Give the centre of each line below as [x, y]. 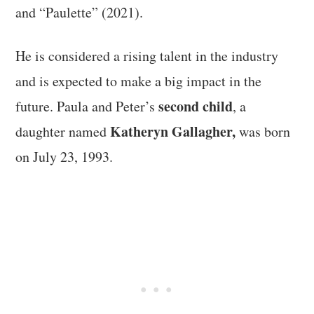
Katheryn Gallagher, [173, 131]
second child [196, 106]
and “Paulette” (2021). [80, 12]
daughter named [63, 131]
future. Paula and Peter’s [87, 106]
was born [263, 131]
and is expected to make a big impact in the [139, 81]
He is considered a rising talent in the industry [147, 55]
